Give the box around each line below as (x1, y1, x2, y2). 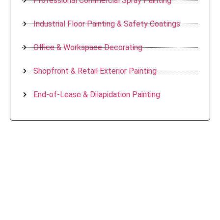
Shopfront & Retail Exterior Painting (33, 66, 157, 76)
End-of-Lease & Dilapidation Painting (33, 89, 160, 99)
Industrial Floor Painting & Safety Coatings (33, 19, 180, 28)
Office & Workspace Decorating (33, 42, 142, 52)
